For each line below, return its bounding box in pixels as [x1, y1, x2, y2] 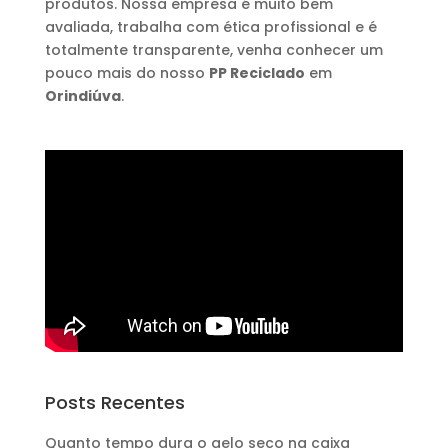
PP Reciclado [208, 63, 305, 84]
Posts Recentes [44, 390, 185, 416]
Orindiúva [44, 86, 121, 107]
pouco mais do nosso [44, 63, 209, 84]
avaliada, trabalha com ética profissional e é [44, 17, 377, 38]
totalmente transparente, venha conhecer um [44, 40, 383, 61]
